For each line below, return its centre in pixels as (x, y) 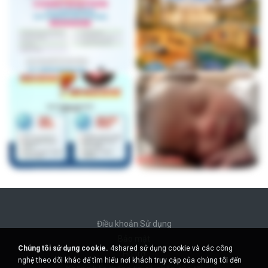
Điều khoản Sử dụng (134, 224)
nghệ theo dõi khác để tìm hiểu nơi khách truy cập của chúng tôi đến (130, 260)
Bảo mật (134, 239)
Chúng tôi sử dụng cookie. (63, 248)
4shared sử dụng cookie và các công (170, 248)
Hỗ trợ (134, 254)
